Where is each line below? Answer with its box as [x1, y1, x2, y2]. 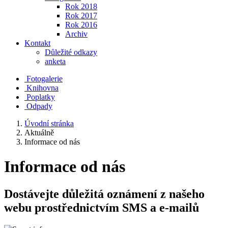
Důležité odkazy [45, 48, 97, 56]
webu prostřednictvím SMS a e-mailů [4, 201, 199, 214]
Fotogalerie [26, 74, 63, 83]
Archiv [65, 30, 88, 38]
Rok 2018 [65, 2, 97, 11]
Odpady [26, 102, 52, 110]
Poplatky [26, 93, 55, 101]
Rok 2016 [65, 20, 97, 29]
